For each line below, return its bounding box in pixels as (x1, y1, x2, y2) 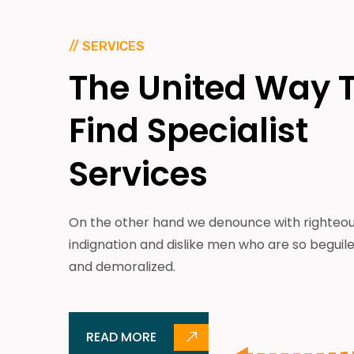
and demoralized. (69, 257, 175, 276)
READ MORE (86, 327, 156, 346)
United (137, 65, 247, 112)
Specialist (147, 107, 308, 155)
